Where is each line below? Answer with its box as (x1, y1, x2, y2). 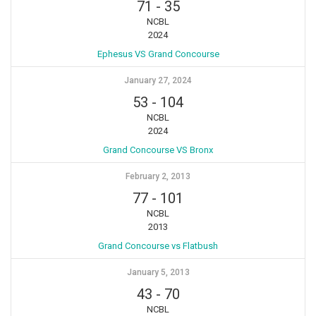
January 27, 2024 (124, 75, 192, 85)
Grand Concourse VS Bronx (103, 144, 213, 155)
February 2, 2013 (126, 171, 190, 181)
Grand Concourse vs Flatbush (98, 240, 218, 251)
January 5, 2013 (126, 267, 190, 277)
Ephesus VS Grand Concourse (97, 48, 219, 59)
